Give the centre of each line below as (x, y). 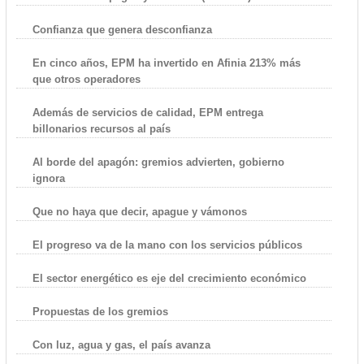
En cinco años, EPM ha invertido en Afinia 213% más (166, 63)
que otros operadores (86, 79)
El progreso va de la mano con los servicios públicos (167, 245)
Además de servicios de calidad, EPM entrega (147, 112)
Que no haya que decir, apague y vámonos (139, 211)
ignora (48, 178)
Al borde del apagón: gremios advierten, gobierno (158, 162)
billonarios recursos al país (101, 128)
